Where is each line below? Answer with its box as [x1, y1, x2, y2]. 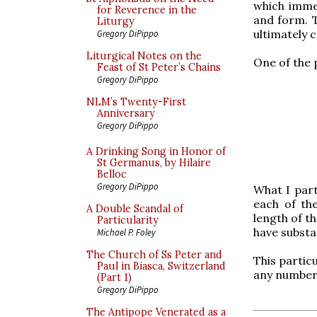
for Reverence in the [97, 4, 197, 16]
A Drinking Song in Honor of [86, 145, 226, 158]
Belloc [97, 168, 127, 180]
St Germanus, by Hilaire [97, 156, 211, 169]
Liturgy [97, 15, 134, 28]
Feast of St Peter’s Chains [97, 61, 221, 74]
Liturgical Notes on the [86, 50, 202, 62]
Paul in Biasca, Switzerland [97, 260, 226, 272]
